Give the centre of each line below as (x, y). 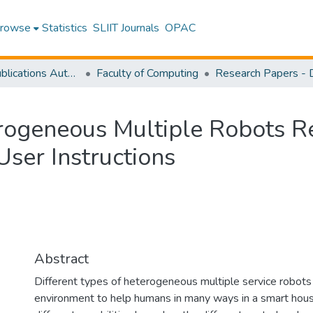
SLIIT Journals (126, 28)
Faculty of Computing (147, 73)
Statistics (65, 28)
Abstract (61, 259)
